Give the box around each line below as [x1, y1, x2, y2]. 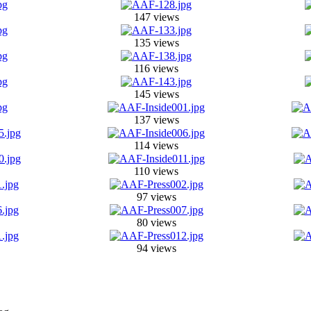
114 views [134, 140, 178, 151]
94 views [136, 242, 176, 254]
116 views [134, 62, 178, 74]
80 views [136, 217, 176, 228]
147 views [133, 11, 179, 23]
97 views [136, 191, 176, 203]
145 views [133, 88, 179, 100]
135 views [133, 37, 179, 49]
